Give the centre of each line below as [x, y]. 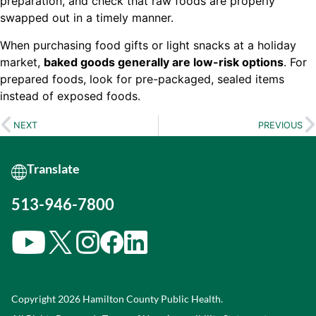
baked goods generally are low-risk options [164, 62]
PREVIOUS [280, 126]
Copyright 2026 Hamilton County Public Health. [117, 298]
